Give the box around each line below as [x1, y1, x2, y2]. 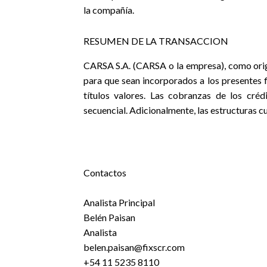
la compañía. [83, 4, 134, 15]
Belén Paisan [83, 212, 135, 223]
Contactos [83, 167, 126, 178]
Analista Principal [83, 197, 155, 208]
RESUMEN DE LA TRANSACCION [83, 35, 228, 46]
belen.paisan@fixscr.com [83, 241, 185, 253]
